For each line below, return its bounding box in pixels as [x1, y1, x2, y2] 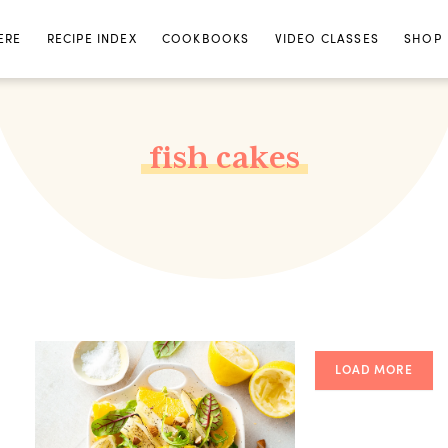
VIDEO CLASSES [274, 31, 379, 46]
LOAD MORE [334, 362, 414, 377]
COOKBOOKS [161, 31, 250, 46]
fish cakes [148, 140, 300, 175]
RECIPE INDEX [46, 31, 137, 46]
